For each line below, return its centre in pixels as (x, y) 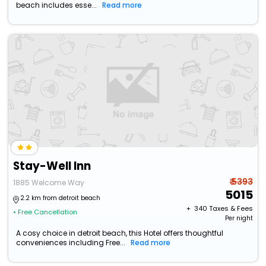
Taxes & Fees (231, 209)
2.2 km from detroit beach (61, 198)
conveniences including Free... (71, 243)
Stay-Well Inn (52, 166)
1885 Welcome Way (49, 183)
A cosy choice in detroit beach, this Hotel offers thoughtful (120, 233)
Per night (239, 218)
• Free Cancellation (45, 212)
